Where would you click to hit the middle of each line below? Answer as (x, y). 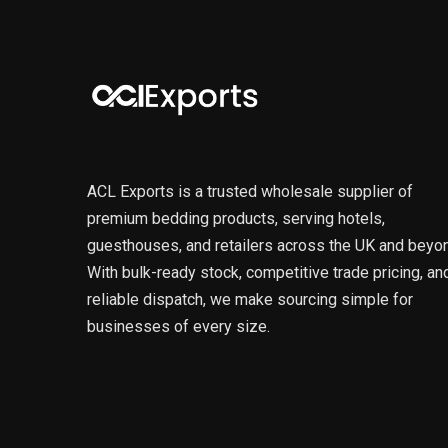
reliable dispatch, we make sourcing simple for (250, 300)
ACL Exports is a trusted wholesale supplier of (250, 192)
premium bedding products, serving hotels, (236, 219)
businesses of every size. (178, 327)
